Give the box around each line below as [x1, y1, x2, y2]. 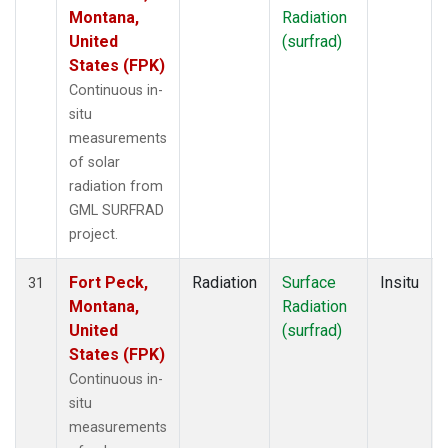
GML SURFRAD [69, 201, 164, 219]
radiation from [69, 177, 163, 195]
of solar [69, 153, 120, 171]
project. [69, 225, 118, 243]
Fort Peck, [69, 272, 148, 292]
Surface [282, 272, 336, 292]
